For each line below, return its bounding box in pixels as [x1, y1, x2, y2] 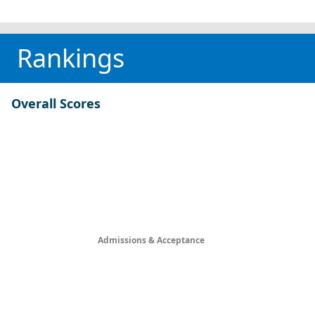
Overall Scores [11, 95, 101, 112]
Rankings [17, 41, 124, 76]
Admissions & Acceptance [98, 234, 207, 247]
